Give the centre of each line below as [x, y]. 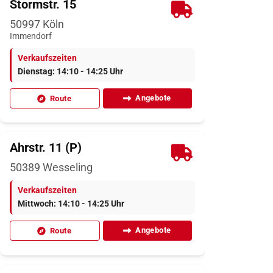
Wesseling [66, 168]
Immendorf [31, 37]
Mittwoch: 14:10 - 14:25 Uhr [71, 204]
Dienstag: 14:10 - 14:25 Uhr [70, 72]
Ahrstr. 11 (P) [46, 148]
